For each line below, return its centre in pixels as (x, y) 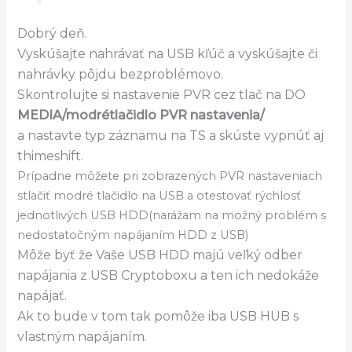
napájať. (42, 296)
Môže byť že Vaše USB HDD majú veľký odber (160, 255)
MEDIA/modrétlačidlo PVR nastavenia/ (141, 115)
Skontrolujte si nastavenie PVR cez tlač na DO (162, 95)
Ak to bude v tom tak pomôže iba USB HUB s (158, 317)
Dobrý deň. (53, 34)
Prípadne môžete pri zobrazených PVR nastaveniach (170, 176)
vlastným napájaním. (82, 337)
